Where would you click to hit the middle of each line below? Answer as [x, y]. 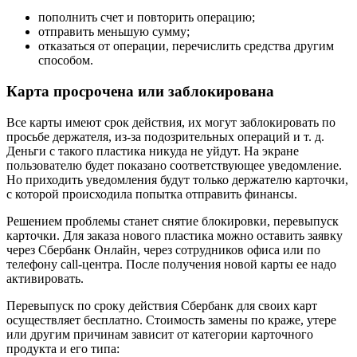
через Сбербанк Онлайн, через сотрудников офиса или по [163, 249]
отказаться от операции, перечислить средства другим [186, 46]
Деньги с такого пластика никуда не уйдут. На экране [153, 151]
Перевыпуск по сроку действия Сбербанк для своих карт [162, 305]
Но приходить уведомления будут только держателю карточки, [177, 179]
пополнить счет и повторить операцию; [147, 18]
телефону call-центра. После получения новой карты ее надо [171, 264]
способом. [66, 61]
